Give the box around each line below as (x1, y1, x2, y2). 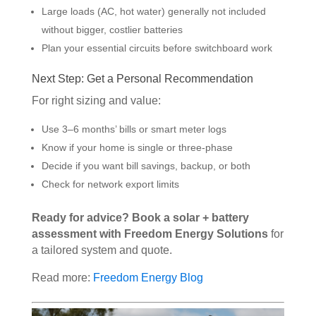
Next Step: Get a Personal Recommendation (31, 73, 253, 85)
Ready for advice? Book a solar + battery (31, 212, 249, 224)
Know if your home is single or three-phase (41, 142, 233, 154)
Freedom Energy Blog (92, 272, 203, 284)
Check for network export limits (41, 178, 179, 190)
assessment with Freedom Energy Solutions (31, 228, 268, 241)
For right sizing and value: (31, 95, 161, 107)
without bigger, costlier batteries (41, 24, 183, 36)
